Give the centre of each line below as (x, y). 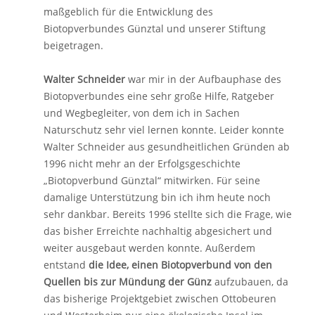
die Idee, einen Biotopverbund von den (180, 265)
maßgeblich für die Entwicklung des (128, 12)
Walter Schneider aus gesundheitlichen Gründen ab (167, 147)
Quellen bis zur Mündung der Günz (128, 282)
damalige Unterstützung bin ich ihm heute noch (157, 197)
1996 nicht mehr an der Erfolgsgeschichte (142, 163)
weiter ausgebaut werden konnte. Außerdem (149, 248)
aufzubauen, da (250, 282)
